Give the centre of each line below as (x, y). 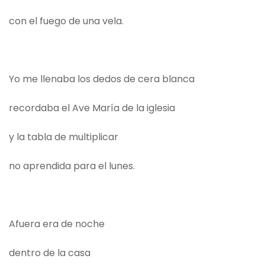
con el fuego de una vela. (66, 21)
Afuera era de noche (57, 224)
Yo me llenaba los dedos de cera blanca (102, 79)
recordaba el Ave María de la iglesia (92, 108)
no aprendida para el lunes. (72, 166)
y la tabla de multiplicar (64, 137)
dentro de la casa (50, 253)
